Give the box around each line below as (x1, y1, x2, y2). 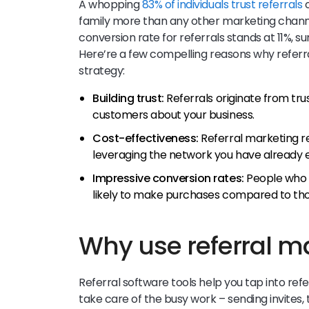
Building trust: (92, 90, 164, 106)
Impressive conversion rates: (92, 170, 244, 186)
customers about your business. (92, 106, 255, 123)
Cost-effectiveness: (92, 130, 199, 146)
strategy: (79, 62, 125, 79)
